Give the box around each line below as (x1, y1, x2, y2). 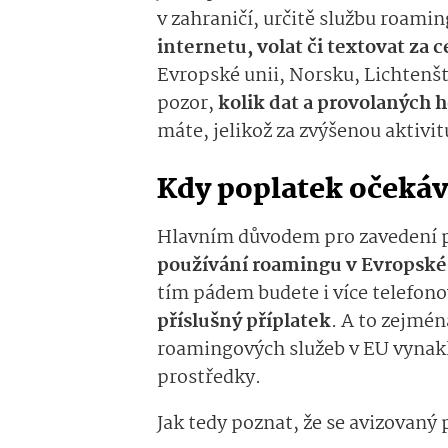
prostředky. (157, 363, 261, 394)
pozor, (157, 89, 218, 120)
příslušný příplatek (157, 307, 331, 338)
